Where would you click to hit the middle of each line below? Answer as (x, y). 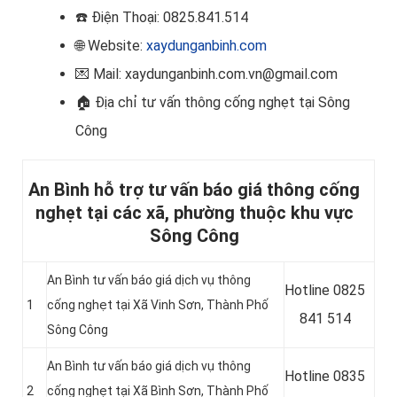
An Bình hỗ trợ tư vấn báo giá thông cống (194, 190)
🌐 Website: (111, 46)
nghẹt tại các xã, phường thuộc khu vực (194, 213)
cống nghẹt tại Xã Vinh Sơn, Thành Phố (158, 305)
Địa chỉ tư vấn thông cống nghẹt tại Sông (222, 103)
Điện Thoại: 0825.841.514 (170, 18)
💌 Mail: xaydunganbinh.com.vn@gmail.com (206, 74)
